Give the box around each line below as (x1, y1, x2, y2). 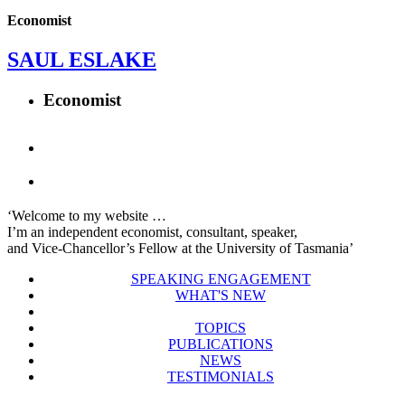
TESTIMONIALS (167, 369, 274, 385)
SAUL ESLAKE (7, 47, 156, 71)
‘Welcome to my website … (7, 208, 166, 224)
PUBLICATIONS (168, 336, 273, 353)
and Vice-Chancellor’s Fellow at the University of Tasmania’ (7, 240, 353, 257)
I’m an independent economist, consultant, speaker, (7, 224, 297, 240)
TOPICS (195, 320, 246, 336)
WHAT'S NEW (175, 287, 266, 304)
